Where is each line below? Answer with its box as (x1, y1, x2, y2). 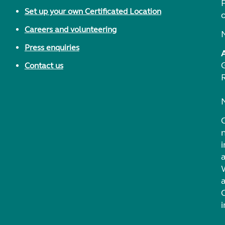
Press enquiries (24, 43, 79, 52)
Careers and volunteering (24, 25, 117, 34)
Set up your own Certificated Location (24, 7, 161, 16)
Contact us (24, 61, 63, 70)
